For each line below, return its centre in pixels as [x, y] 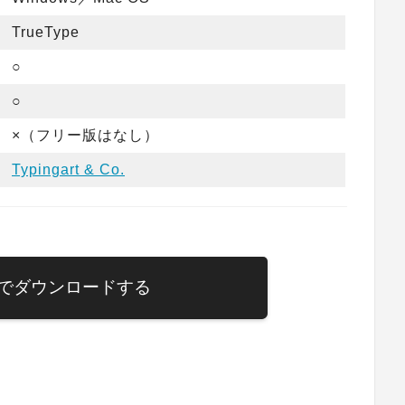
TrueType [46, 32]
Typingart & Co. [68, 169]
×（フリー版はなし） [85, 135]
